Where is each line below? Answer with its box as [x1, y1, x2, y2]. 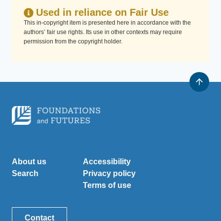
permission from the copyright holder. [24, 38, 122, 45]
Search [12, 169, 38, 178]
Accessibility [83, 157, 131, 166]
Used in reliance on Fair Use [36, 7, 169, 18]
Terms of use [83, 181, 131, 190]
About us [12, 157, 47, 166]
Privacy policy [83, 169, 136, 178]
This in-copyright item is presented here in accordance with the [24, 19, 191, 26]
